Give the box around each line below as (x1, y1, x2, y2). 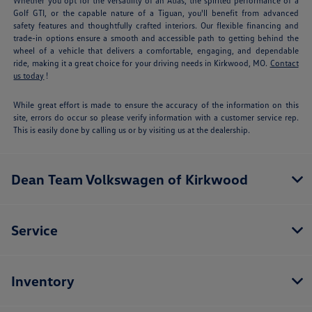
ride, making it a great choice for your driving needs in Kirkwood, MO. (13, 58, 270, 69)
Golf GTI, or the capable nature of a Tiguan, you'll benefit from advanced (13, 8, 299, 19)
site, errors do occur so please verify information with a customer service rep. (13, 112, 299, 123)
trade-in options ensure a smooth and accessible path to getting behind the (13, 33, 299, 44)
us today (13, 70, 45, 81)
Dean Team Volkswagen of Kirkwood (11, 171, 248, 188)
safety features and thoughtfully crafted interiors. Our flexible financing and (13, 20, 299, 31)
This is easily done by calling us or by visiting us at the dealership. (13, 125, 251, 136)
